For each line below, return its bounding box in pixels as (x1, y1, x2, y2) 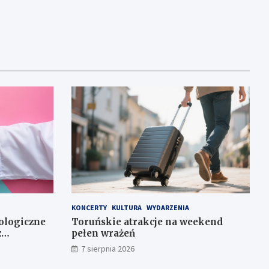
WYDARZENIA (146, 203, 189, 213)
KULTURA (111, 203, 142, 213)
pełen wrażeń (71, 228, 135, 240)
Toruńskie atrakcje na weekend (71, 216, 223, 228)
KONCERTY (71, 203, 107, 213)
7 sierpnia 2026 (80, 243, 134, 255)
